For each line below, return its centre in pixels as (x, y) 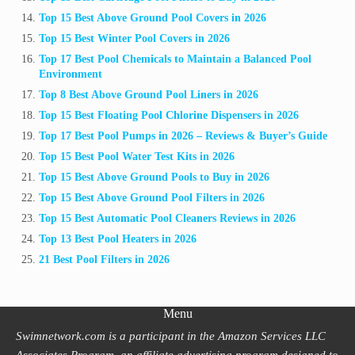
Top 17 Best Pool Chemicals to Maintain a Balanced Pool (176, 59)
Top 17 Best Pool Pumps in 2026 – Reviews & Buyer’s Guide (183, 136)
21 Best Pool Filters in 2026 (105, 259)
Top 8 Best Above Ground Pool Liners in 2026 (149, 95)
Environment (71, 74)
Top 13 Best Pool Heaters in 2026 (118, 239)
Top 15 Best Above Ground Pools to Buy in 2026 (155, 177)
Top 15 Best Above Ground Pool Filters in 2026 (152, 197)
